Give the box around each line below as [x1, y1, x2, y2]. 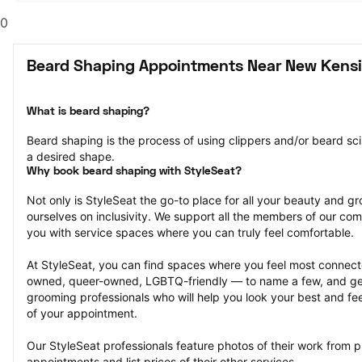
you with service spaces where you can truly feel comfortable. [27, 225, 354, 239]
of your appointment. [27, 306, 137, 320]
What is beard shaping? [27, 107, 149, 117]
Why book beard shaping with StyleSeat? [27, 166, 242, 177]
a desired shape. [27, 149, 115, 163]
